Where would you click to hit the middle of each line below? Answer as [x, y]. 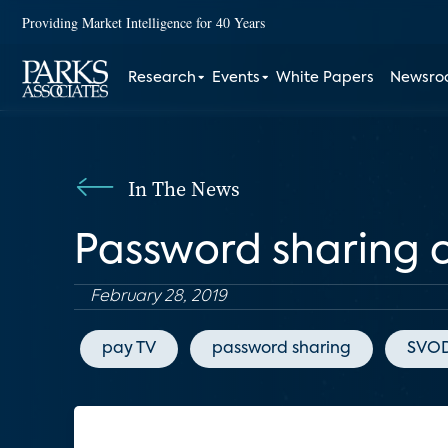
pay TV [129, 349]
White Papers [325, 78]
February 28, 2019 [158, 297]
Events [236, 78]
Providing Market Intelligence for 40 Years [143, 22]
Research [162, 78]
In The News [184, 189]
